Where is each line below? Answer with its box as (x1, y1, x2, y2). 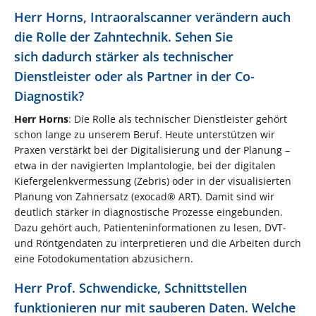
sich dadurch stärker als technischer (14, 47, 233, 65)
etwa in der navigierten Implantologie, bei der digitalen (14, 158, 276, 172)
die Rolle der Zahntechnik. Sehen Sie (14, 28, 233, 45)
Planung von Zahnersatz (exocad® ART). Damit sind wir (14, 189, 274, 203)
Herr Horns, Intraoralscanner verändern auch (14, 8, 291, 25)
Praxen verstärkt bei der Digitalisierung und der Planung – (14, 142, 290, 157)
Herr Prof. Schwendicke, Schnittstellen (14, 279, 247, 296)
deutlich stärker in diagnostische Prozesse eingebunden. (14, 205, 283, 219)
